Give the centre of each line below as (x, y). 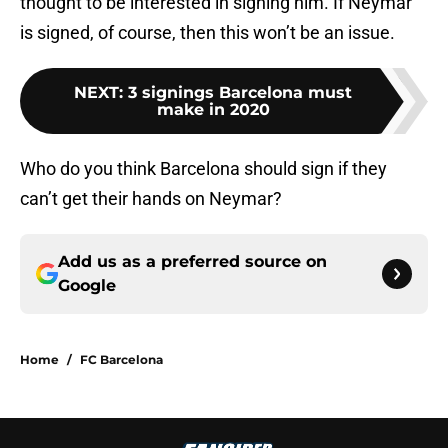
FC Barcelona (121, 360)
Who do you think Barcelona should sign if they (203, 169)
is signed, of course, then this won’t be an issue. (207, 33)
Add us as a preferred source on (192, 262)
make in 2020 (213, 110)
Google (87, 286)
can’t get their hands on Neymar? (151, 199)
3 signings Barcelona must (240, 93)
